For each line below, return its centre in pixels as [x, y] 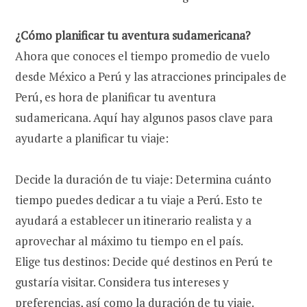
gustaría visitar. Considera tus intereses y [122, 282]
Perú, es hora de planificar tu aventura [115, 97]
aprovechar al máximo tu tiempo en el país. [129, 241]
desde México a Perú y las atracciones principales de [151, 77]
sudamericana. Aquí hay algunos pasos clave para [144, 118]
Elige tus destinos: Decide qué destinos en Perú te [144, 262]
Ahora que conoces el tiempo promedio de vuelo [143, 56]
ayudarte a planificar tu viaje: [92, 138]
